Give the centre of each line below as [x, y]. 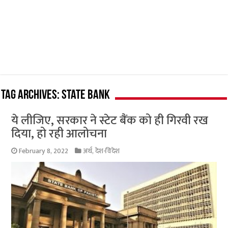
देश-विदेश [108, 151]
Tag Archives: [32, 96]
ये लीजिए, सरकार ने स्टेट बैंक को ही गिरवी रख [110, 121]
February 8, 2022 [44, 151]
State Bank [86, 96]
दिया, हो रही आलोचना [59, 134]
